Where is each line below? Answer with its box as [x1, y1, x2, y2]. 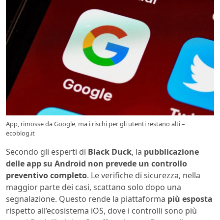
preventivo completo [6, 169, 87, 181]
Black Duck [88, 146, 132, 157]
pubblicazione [144, 146, 199, 157]
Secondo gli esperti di [6, 146, 88, 157]
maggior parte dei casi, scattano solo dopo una [6, 181, 181, 192]
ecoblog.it [6, 128, 35, 137]
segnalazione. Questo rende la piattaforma [6, 193, 167, 204]
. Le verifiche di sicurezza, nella [87, 169, 200, 181]
